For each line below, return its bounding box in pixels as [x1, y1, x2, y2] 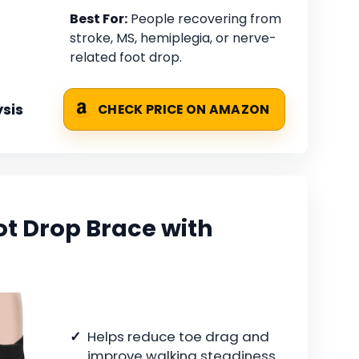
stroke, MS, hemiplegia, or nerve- [70, 29, 276, 48]
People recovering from [127, 10, 281, 29]
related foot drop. [70, 48, 182, 67]
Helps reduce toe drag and [87, 326, 269, 346]
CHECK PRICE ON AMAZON [98, 101, 270, 119]
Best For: [70, 10, 127, 29]
